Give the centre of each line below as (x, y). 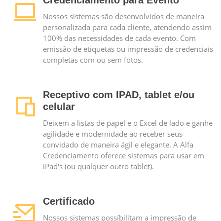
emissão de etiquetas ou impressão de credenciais (128, 49)
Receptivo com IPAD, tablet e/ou (119, 95)
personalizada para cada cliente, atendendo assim (127, 27)
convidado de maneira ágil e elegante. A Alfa (118, 145)
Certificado (69, 201)
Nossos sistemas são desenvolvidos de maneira (124, 16)
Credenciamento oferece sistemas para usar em (124, 155)
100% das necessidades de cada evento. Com (119, 38)
